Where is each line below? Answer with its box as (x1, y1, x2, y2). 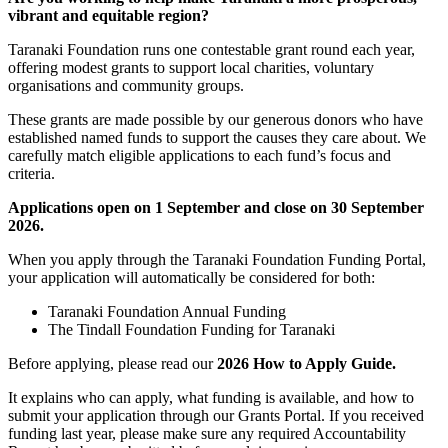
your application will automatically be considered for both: (8, 268, 375, 286)
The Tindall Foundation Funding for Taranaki (48, 320, 335, 338)
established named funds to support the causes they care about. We (8, 128, 426, 146)
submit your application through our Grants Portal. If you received (8, 406, 424, 424)
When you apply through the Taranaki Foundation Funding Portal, (8, 250, 426, 268)
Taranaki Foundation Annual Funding (48, 302, 286, 320)
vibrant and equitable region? (8, 6, 209, 24)
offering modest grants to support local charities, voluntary (8, 58, 374, 76)
